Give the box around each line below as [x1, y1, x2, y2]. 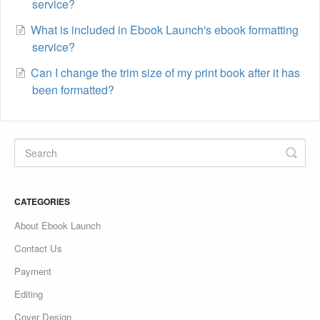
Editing [14, 287, 43, 301]
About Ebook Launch [14, 219, 101, 232]
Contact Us [14, 241, 62, 255]
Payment [14, 264, 51, 278]
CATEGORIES [14, 195, 70, 208]
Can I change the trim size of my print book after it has [31, 64, 300, 81]
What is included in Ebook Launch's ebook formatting [31, 21, 299, 38]
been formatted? [32, 81, 114, 98]
